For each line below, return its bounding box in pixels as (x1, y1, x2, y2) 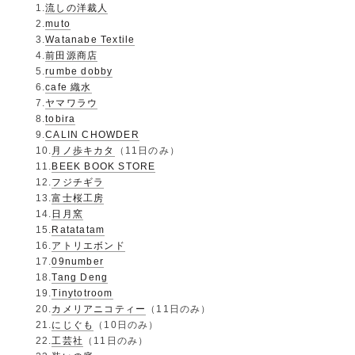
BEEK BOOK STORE (52, 160, 156, 172)
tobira (45, 113, 76, 124)
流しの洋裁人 (45, 2, 109, 13)
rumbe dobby (45, 65, 113, 77)
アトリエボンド (52, 239, 125, 251)
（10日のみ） (94, 319, 159, 330)
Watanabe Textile (45, 33, 136, 45)
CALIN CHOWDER (45, 128, 139, 140)
